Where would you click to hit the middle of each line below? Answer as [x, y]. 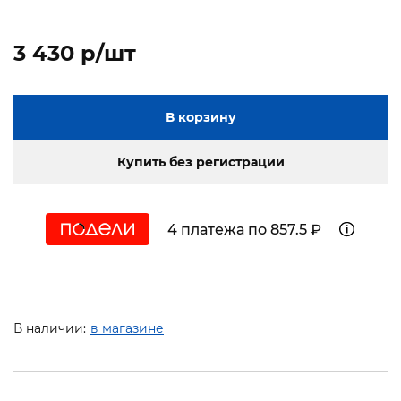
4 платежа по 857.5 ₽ [245, 229]
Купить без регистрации [200, 162]
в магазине [127, 329]
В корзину [200, 118]
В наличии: [50, 329]
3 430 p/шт [75, 54]
